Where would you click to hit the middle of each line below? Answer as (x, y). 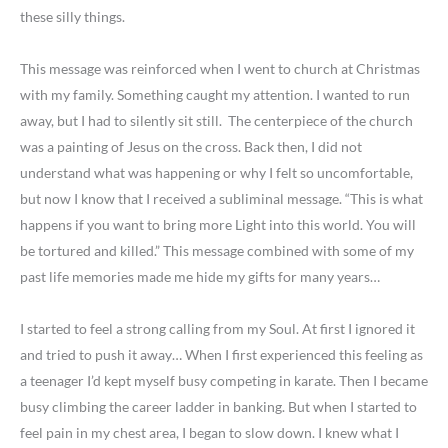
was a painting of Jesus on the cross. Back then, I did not (191, 147)
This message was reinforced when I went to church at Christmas (220, 69)
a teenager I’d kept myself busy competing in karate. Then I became (224, 381)
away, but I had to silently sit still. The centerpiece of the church (216, 121)
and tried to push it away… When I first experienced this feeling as (221, 355)
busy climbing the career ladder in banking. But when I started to (218, 407)
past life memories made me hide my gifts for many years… (200, 277)
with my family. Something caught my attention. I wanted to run (215, 95)
